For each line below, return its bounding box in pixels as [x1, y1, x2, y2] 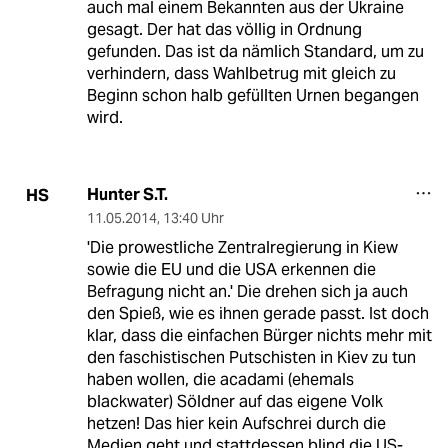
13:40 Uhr [162, 209, 224, 228]
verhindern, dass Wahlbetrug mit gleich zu [86, 63, 396, 85]
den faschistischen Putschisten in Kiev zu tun [86, 347, 416, 369]
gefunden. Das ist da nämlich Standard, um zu [86, 41, 424, 63]
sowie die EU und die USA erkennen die [86, 259, 376, 281]
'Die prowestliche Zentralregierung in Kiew [86, 237, 398, 259]
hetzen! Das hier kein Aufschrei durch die [86, 413, 386, 435]
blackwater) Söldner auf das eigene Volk [86, 391, 383, 413]
